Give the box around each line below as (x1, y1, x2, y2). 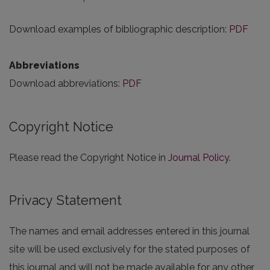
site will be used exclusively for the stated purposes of (9, 243, 250, 255)
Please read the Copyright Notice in (9, 151, 168, 163)
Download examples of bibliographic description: (9, 24, 229, 36)
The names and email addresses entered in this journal (9, 225, 250, 237)
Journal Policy (168, 151, 229, 163)
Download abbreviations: (9, 78, 122, 90)
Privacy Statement (9, 192, 122, 208)
